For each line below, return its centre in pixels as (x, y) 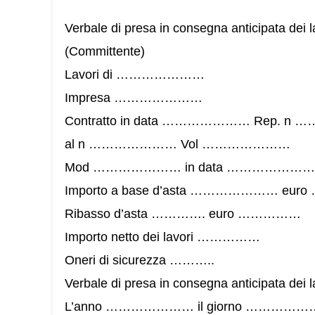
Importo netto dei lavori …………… (162, 237)
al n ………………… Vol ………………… (178, 144)
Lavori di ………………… (135, 75)
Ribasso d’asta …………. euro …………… (183, 214)
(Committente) (105, 51)
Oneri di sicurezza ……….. (140, 260)
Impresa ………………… (134, 98)
